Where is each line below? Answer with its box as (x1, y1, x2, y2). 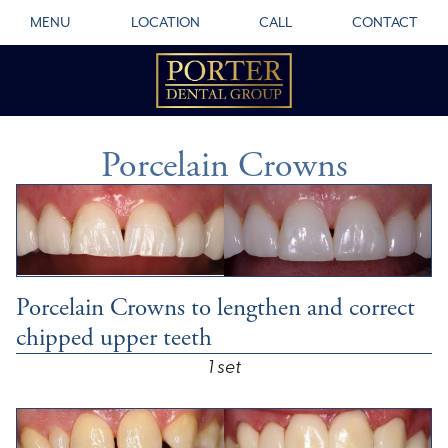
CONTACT (352, 13, 419, 31)
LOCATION (130, 13, 200, 31)
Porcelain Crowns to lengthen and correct (16, 292, 415, 325)
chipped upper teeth (16, 322, 212, 355)
